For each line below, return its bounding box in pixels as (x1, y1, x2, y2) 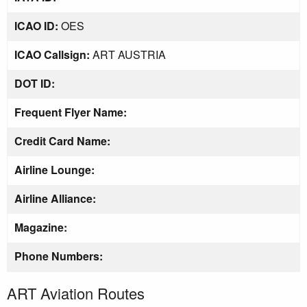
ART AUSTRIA (90, 46, 166, 62)
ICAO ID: (14, 17, 58, 34)
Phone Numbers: (14, 247, 103, 264)
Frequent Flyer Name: (14, 103, 127, 120)
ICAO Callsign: (14, 46, 90, 62)
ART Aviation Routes (7, 282, 145, 304)
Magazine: (14, 219, 67, 235)
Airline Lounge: (14, 161, 95, 177)
